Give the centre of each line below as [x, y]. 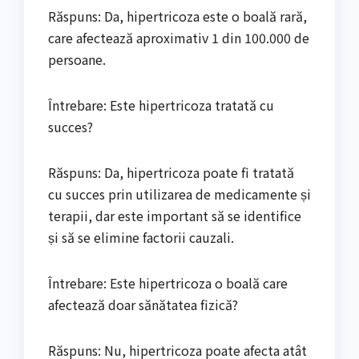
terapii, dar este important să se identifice [175, 215]
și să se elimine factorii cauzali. [141, 237]
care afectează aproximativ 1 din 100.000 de [179, 37]
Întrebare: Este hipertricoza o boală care [168, 282]
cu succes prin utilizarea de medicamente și [179, 194]
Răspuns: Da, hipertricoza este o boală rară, [177, 16]
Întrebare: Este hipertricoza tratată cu [161, 105]
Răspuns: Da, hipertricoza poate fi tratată [171, 172]
